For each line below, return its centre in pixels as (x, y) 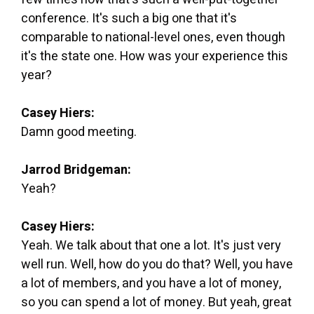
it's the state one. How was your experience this (155, 56)
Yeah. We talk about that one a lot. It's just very (151, 245)
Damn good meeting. (79, 132)
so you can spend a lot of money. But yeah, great (156, 302)
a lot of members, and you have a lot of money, (151, 283)
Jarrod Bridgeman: (76, 170)
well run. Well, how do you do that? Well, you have (157, 264)
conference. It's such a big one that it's (129, 18)
